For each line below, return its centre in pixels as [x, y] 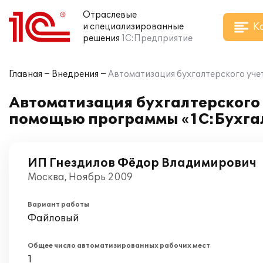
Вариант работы [58, 205]
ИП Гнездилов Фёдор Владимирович [142, 163]
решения [101, 38]
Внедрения [75, 74]
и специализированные [133, 27]
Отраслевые [110, 15]
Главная [26, 74]
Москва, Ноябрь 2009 [80, 177]
